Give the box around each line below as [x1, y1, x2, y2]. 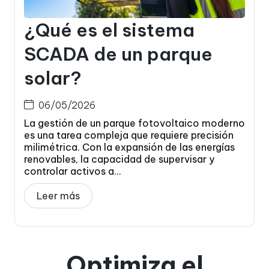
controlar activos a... [24, 165, 121, 177]
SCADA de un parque [24, 42, 213, 65]
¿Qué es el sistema [24, 18, 195, 41]
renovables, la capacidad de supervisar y [24, 153, 214, 165]
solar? [24, 66, 82, 89]
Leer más [37, 189, 80, 202]
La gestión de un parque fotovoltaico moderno [24, 116, 245, 129]
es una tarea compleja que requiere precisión [24, 128, 234, 141]
